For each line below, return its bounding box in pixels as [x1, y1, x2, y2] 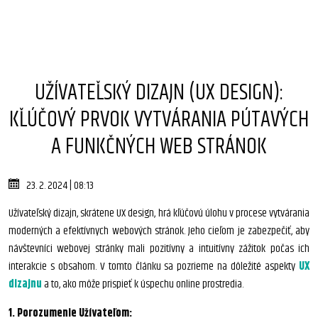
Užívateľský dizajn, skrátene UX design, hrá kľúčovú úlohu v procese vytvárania [9, 204, 309, 222]
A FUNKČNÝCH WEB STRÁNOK [51, 129, 267, 164]
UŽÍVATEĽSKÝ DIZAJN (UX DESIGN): [34, 75, 284, 110]
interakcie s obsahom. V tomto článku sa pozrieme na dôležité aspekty [9, 258, 299, 275]
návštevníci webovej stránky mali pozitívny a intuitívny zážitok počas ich [9, 240, 309, 258]
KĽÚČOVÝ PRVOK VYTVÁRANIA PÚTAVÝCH [9, 102, 309, 137]
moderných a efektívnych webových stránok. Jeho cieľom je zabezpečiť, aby [9, 222, 309, 240]
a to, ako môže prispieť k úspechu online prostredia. [42, 275, 243, 293]
